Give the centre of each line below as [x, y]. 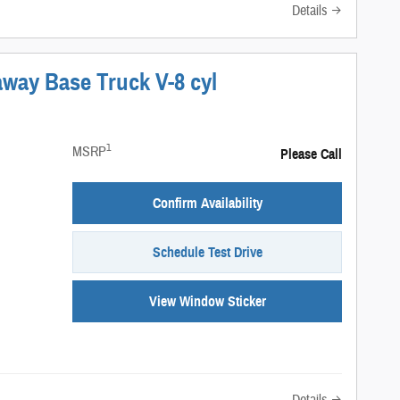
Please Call [311, 154]
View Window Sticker [207, 301]
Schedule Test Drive [207, 252]
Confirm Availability [207, 203]
